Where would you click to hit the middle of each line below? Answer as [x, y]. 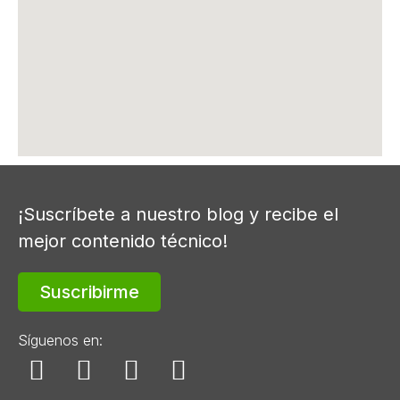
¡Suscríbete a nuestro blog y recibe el [178, 215]
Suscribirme [89, 292]
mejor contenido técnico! [123, 242]
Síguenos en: [60, 341]
